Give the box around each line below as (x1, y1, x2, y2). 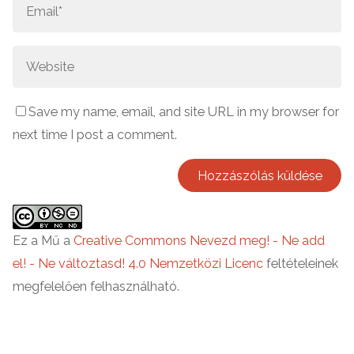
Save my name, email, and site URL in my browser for (28, 104, 340, 120)
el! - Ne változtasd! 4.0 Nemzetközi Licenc (13, 256, 264, 272)
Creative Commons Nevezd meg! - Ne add (73, 233, 326, 249)
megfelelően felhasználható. (13, 279, 180, 295)
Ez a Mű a (13, 233, 74, 249)
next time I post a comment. (13, 127, 178, 143)
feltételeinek (263, 256, 339, 272)
